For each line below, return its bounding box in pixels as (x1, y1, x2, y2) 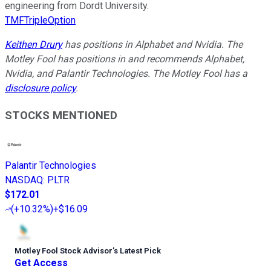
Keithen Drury (5, 38, 62, 50)
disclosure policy (5, 82, 76, 94)
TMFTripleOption (5, 14, 76, 26)
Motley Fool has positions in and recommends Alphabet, (5, 53, 244, 65)
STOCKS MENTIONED (5, 108, 117, 122)
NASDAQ (5, 174, 43, 186)
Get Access (15, 257, 68, 269)
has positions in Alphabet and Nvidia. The (62, 38, 243, 50)
